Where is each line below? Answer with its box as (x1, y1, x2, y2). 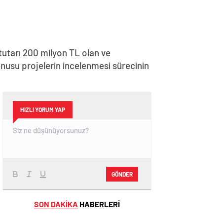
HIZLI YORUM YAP (20, 106, 65, 113)
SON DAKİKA (34, 199, 78, 209)
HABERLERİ (78, 199, 120, 209)
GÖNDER (111, 170, 133, 178)
